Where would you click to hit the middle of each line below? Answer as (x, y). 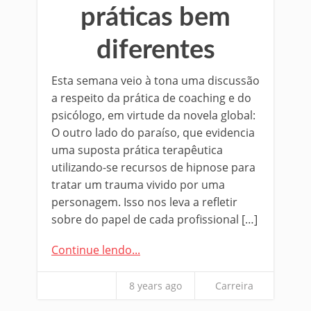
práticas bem (155, 17)
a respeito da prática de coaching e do (151, 98)
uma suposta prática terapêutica (137, 150)
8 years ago (155, 286)
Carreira (234, 286)
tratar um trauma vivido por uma (138, 185)
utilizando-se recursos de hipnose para (153, 167)
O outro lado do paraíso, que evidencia (153, 133)
